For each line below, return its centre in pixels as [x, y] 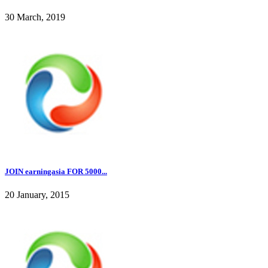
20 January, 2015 [37, 195]
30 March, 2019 [35, 17]
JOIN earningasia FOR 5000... [56, 171]
